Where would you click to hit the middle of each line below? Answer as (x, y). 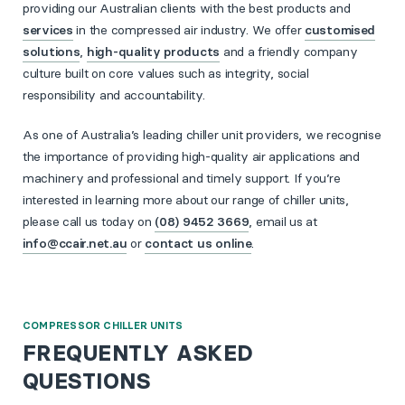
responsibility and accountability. (114, 95)
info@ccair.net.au (75, 244)
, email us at (283, 222)
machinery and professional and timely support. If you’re (182, 179)
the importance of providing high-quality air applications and (191, 157)
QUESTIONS (87, 381)
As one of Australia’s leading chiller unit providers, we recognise (202, 135)
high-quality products (153, 52)
